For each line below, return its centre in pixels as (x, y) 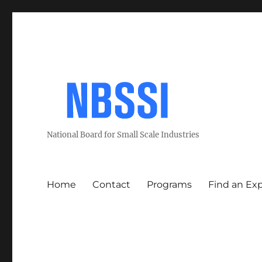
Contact (112, 184)
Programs (170, 184)
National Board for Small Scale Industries (123, 135)
